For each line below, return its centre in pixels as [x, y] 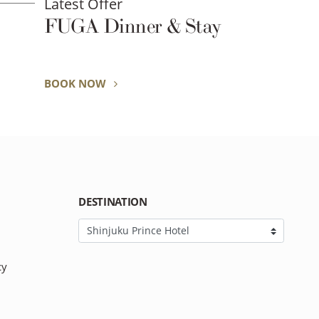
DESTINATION [113, 202]
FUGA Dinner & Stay [132, 27]
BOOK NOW [76, 83]
